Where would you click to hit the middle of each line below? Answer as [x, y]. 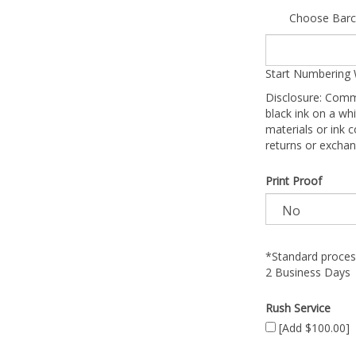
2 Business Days [308, 272]
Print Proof [294, 181]
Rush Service [298, 308]
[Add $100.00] [313, 328]
